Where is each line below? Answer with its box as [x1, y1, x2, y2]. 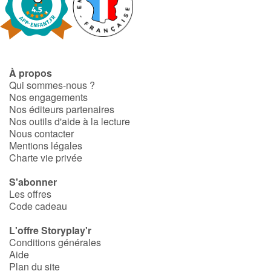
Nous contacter [9, 126, 74, 141]
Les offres [9, 187, 51, 201]
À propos [9, 66, 52, 80]
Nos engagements [9, 90, 88, 105]
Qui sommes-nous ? [9, 78, 95, 93]
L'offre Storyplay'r [9, 223, 91, 238]
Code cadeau [9, 199, 67, 214]
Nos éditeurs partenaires [9, 102, 114, 117]
